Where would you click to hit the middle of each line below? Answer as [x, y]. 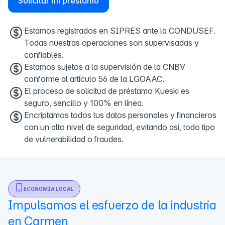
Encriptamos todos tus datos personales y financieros [120, 115]
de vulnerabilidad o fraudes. [74, 139]
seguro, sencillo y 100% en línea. [84, 103]
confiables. [44, 55]
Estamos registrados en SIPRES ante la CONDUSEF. [120, 31]
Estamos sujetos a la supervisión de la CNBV [105, 67]
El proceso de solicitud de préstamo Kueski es [107, 91]
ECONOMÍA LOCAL [49, 189]
